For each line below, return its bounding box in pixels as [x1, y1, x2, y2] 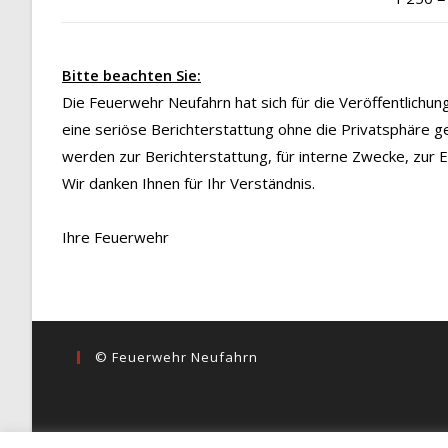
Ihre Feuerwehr [62, 227, 169, 248]
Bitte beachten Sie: [62, 65, 201, 86]
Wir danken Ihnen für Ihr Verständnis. [62, 173, 315, 194]
